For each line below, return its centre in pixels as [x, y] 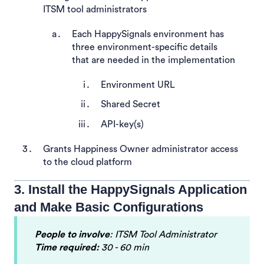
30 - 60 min [124, 247]
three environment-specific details [145, 47]
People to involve [72, 234]
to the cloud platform [88, 162]
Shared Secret [131, 105]
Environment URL [138, 85]
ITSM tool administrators [95, 10]
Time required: [67, 247]
